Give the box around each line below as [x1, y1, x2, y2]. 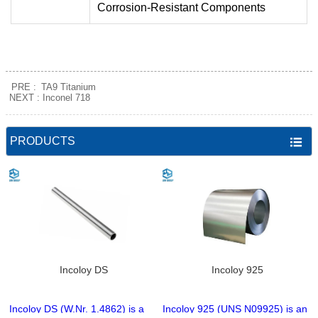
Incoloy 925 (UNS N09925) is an [163, 303, 307, 314]
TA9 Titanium [41, 82, 96, 92]
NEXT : [9, 92, 43, 103]
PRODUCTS [10, 135, 75, 147]
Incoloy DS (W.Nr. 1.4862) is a [9, 303, 144, 314]
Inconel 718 [43, 92, 90, 103]
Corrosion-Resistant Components [97, 1, 265, 13]
